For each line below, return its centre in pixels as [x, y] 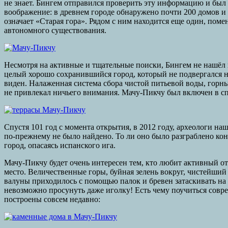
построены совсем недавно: [52, 199]
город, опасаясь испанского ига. [60, 145]
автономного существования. [55, 30]
